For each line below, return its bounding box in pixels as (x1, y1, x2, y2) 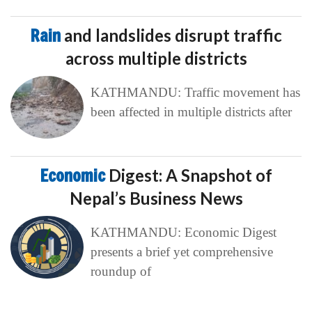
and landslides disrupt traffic (63, 24, 282, 45)
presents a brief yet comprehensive (90, 244, 273, 259)
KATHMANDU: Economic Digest (90, 224, 276, 240)
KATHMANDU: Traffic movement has (90, 84, 300, 100)
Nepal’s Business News (69, 187, 243, 208)
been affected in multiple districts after (90, 104, 292, 119)
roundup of (90, 263, 151, 279)
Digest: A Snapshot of (108, 164, 272, 185)
